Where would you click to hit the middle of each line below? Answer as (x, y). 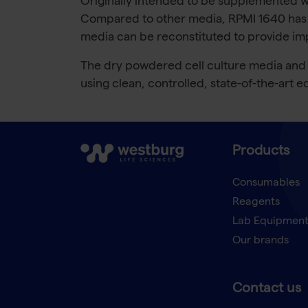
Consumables (266, 184)
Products (261, 152)
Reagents (256, 203)
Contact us (266, 290)
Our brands (260, 242)
